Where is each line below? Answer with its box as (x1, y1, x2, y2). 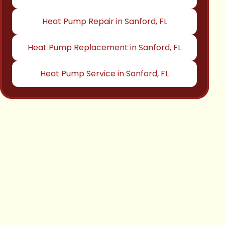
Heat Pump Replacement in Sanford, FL (28, 42, 181, 53)
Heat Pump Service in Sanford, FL (40, 68, 169, 79)
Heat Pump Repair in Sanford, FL (42, 16, 167, 27)
